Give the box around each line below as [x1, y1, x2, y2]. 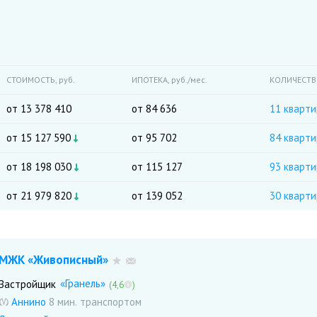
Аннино [11, 295, 46, 309]
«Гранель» [60, 277, 105, 290]
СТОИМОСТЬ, [6, 74, 59, 85]
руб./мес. [171, 74, 207, 85]
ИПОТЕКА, [132, 74, 171, 85]
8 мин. [49, 295, 77, 309]
